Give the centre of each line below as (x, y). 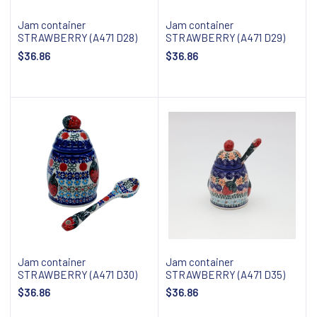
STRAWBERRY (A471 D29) (225, 38)
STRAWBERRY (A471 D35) (225, 274)
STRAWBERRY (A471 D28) (77, 38)
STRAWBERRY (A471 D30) (77, 274)
